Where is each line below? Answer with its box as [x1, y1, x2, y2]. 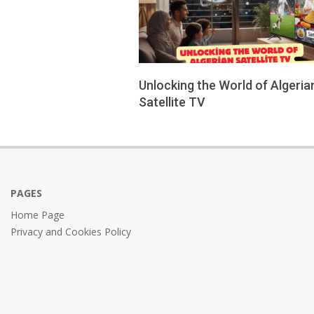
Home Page [11, 207, 64, 221]
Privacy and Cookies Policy [11, 224, 131, 238]
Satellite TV [139, 94, 205, 109]
